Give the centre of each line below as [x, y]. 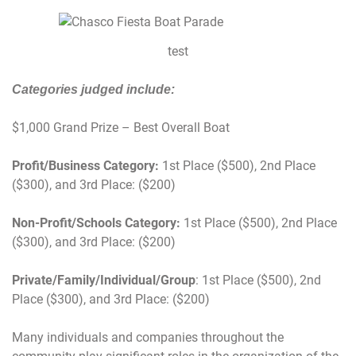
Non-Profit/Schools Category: [98, 223]
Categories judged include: [93, 90]
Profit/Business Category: [87, 166]
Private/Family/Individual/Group [104, 281]
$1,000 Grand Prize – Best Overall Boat [121, 128]
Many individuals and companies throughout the [148, 338]
